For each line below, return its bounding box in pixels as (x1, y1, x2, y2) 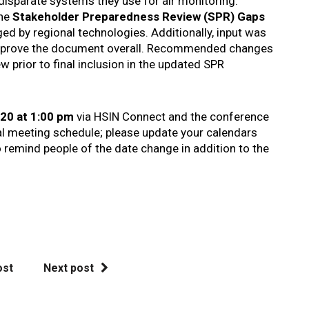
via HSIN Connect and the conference (77, 110, 270, 123)
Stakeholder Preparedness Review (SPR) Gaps (12, 10, 266, 23)
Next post (43, 261, 94, 275)
